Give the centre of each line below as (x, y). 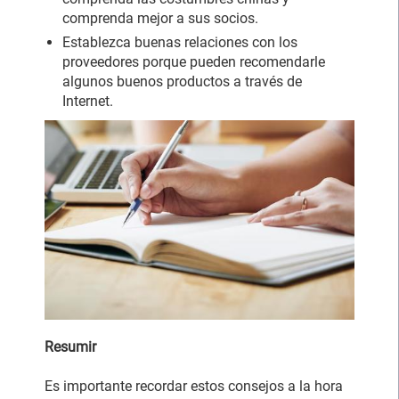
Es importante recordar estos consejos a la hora (194, 386)
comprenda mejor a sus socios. (160, 18)
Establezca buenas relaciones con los (180, 42)
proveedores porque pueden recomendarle (194, 61)
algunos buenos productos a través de (182, 81)
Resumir (70, 346)
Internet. (88, 101)
